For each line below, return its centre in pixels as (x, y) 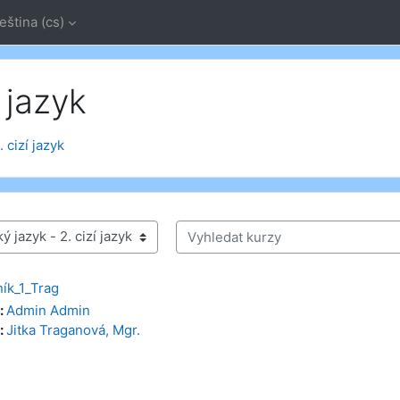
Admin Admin (48, 310)
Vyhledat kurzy (221, 245)
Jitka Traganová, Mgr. (73, 329)
